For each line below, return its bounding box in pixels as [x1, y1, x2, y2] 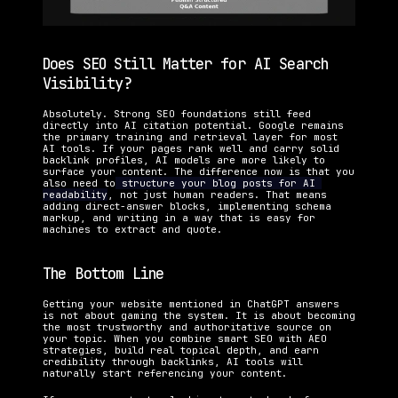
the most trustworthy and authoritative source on [43, 321, 331, 334]
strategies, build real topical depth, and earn [43, 344, 319, 357]
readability [43, 188, 107, 202]
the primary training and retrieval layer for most [43, 131, 338, 144]
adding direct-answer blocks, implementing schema [43, 200, 331, 213]
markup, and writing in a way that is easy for [43, 211, 315, 225]
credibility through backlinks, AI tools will [43, 355, 303, 369]
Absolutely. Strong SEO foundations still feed [43, 107, 311, 121]
